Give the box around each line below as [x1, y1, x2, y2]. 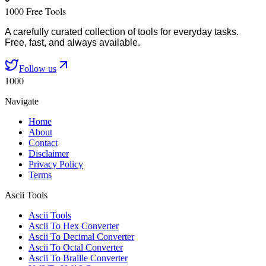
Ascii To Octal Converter [28, 242, 123, 253]
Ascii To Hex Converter [28, 221, 119, 232]
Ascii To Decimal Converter [28, 232, 134, 242]
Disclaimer [28, 148, 69, 159]
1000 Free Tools [5, 5, 66, 18]
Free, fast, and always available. [5, 37, 140, 48]
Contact [28, 138, 58, 148]
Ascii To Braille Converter [28, 253, 128, 264]
